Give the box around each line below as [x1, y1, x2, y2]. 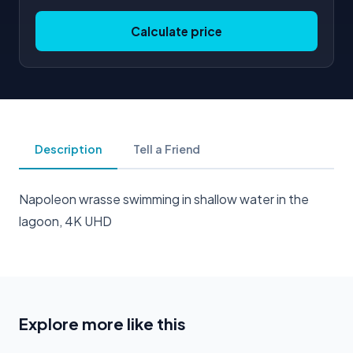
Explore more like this [19, 313, 186, 333]
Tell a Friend [133, 141, 200, 156]
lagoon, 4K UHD [19, 212, 112, 229]
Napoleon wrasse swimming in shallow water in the [19, 190, 309, 207]
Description [35, 141, 102, 156]
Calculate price [131, 23, 222, 39]
